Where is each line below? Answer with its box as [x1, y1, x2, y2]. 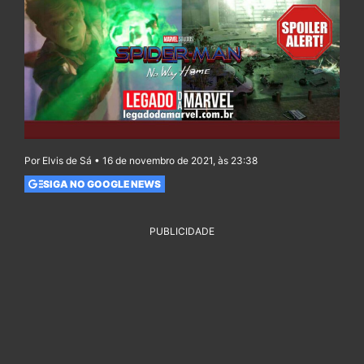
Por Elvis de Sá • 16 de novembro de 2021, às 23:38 [24, 154, 258, 167]
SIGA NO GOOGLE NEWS [42, 177, 161, 190]
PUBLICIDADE [149, 225, 214, 238]
